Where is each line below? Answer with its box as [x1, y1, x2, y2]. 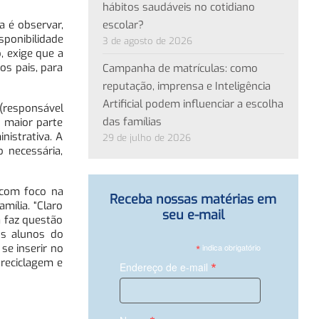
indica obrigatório [200, 241, 261, 253]
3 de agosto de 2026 [102, 34, 192, 47]
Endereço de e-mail [119, 259, 211, 274]
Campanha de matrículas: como [102, 61, 258, 75]
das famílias [102, 114, 162, 129]
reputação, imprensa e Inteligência [102, 78, 271, 93]
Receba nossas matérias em [110, 190, 276, 208]
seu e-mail [162, 206, 224, 224]
